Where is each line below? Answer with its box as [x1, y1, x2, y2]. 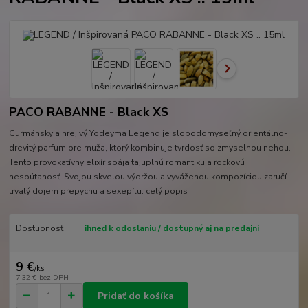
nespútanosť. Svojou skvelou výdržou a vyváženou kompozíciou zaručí [9, 170, 287, 182]
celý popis [146, 185, 188, 197]
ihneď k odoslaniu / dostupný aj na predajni [84, 222, 259, 234]
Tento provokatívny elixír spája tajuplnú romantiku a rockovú [9, 156, 245, 168]
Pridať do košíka [98, 289, 174, 302]
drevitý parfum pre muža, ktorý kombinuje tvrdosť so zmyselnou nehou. [9, 142, 291, 153]
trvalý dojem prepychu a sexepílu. [9, 185, 146, 197]
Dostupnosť [15, 222, 63, 234]
